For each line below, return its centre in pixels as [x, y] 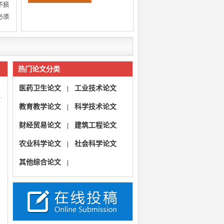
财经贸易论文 [40, 125]
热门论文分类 [39, 69]
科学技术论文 [95, 106]
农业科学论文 [40, 143]
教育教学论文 [40, 106]
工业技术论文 [95, 88]
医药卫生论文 [40, 88]
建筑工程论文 [95, 125]
